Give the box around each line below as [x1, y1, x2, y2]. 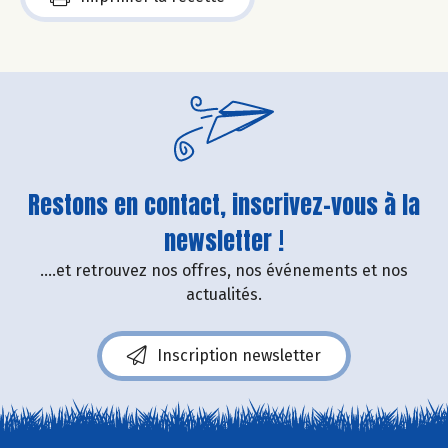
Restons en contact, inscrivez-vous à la [28, 186, 420, 223]
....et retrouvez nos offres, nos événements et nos [40, 260, 408, 280]
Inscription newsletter [157, 345, 321, 365]
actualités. [186, 284, 262, 304]
